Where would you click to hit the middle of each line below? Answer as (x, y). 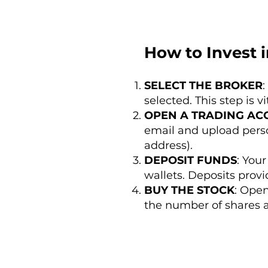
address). (168, 145)
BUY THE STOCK (189, 190)
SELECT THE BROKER (203, 85)
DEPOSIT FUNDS (190, 160)
